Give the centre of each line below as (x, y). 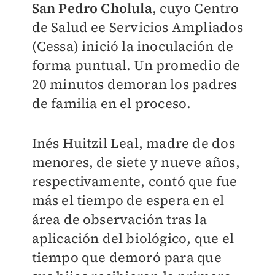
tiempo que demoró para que (126, 257)
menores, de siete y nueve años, (136, 162)
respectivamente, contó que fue (134, 181)
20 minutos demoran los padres (134, 84)
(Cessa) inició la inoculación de (132, 46)
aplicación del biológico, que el (133, 238)
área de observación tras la (119, 219)
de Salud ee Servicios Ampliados (137, 27)
